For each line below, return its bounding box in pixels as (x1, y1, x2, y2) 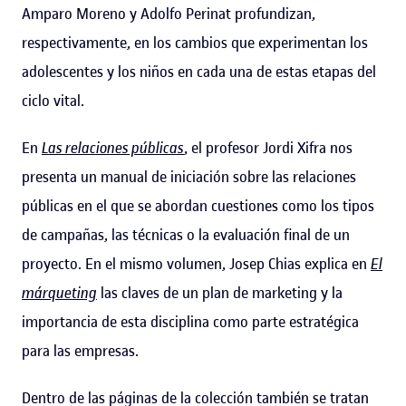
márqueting (22, 282, 97, 303)
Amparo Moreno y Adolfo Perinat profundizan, (22, 3, 315, 24)
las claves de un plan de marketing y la (97, 282, 343, 303)
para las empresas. (22, 340, 139, 361)
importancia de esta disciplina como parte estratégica (22, 311, 359, 332)
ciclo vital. (22, 90, 84, 111)
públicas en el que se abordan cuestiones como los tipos (22, 195, 374, 216)
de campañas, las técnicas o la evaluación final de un (22, 224, 350, 245)
